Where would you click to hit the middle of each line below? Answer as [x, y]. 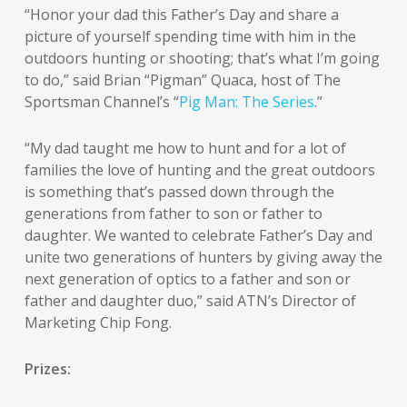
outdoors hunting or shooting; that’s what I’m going [202, 59]
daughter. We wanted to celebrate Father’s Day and [198, 236]
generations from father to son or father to [173, 214]
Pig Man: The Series [246, 102]
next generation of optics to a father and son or [187, 279]
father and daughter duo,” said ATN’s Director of [190, 301]
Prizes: [47, 369]
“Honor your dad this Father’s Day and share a [181, 15]
